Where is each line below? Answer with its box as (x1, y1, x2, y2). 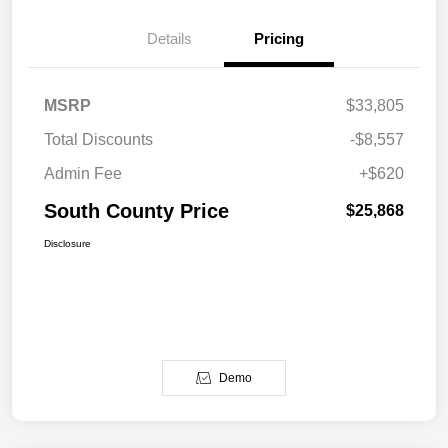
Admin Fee (44, 164, 122, 182)
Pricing (254, 29, 304, 47)
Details (146, 29, 192, 47)
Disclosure (44, 237, 91, 249)
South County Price (44, 199, 229, 222)
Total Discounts (44, 130, 153, 148)
